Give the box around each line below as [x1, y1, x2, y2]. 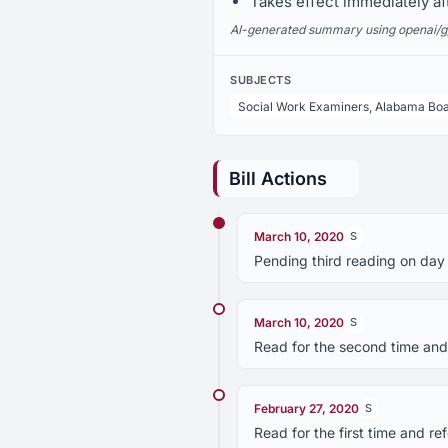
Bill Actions [229, 168, 327, 189]
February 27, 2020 [254, 401, 359, 416]
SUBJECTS [230, 73, 292, 87]
